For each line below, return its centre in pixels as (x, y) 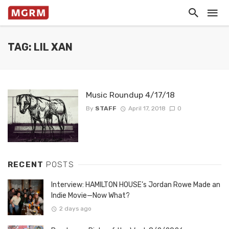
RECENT (27, 165)
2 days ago (75, 209)
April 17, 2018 (147, 109)
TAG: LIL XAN (40, 47)
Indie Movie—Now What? (90, 196)
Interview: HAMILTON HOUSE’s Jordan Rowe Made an (136, 185)
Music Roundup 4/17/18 (130, 95)
